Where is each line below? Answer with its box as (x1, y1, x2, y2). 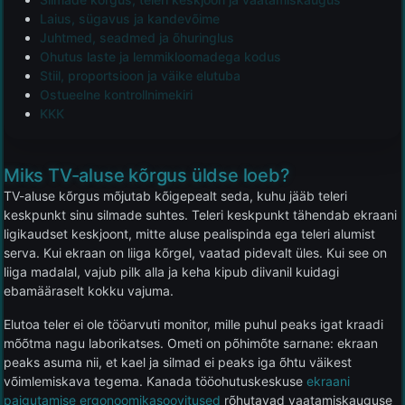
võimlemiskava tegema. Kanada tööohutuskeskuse (4, 373, 306, 390)
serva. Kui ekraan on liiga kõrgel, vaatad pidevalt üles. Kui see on (4, 245, 387, 261)
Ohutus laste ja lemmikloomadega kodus (40, 49, 281, 65)
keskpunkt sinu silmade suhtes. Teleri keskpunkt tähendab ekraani (4, 207, 397, 223)
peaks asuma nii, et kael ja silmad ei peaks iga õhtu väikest (4, 354, 352, 371)
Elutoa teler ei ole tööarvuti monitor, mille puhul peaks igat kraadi (4, 316, 383, 333)
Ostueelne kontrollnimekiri (40, 87, 193, 103)
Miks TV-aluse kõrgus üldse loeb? (4, 165, 290, 187)
